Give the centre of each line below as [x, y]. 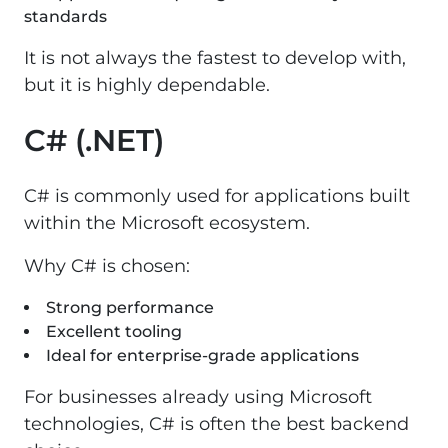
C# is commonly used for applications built [217, 195]
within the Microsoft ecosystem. [167, 222]
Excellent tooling [114, 331]
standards [65, 16]
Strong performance [130, 307]
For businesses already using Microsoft [198, 396]
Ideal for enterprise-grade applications [202, 355]
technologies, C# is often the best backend [216, 423]
